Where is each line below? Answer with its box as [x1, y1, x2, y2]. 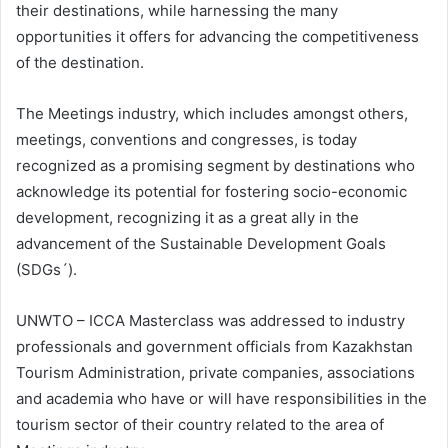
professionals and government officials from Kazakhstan [16, 337, 413, 356]
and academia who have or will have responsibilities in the [16, 389, 427, 408]
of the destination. [16, 53, 144, 72]
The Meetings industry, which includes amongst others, [16, 104, 408, 123]
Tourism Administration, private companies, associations [16, 363, 415, 382]
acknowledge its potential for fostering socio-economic [16, 182, 407, 201]
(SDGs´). [16, 260, 77, 279]
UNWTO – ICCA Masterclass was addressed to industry [16, 311, 405, 330]
